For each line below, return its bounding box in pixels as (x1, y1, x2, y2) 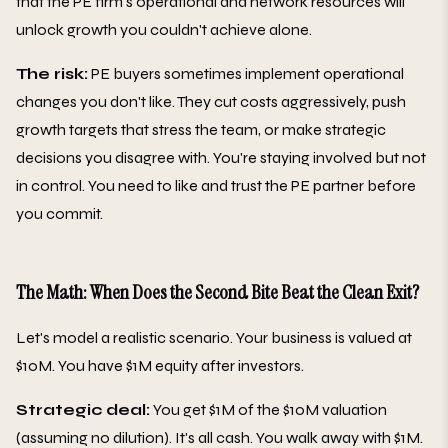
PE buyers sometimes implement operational (88, 63, 404, 83)
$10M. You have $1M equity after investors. (16, 355, 304, 375)
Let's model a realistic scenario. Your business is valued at (16, 327, 412, 347)
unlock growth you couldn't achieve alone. (16, 19, 312, 39)
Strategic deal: (16, 399, 150, 419)
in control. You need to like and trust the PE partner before (16, 175, 416, 195)
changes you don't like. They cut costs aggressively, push (16, 91, 406, 111)
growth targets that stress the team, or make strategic (16, 119, 386, 139)
